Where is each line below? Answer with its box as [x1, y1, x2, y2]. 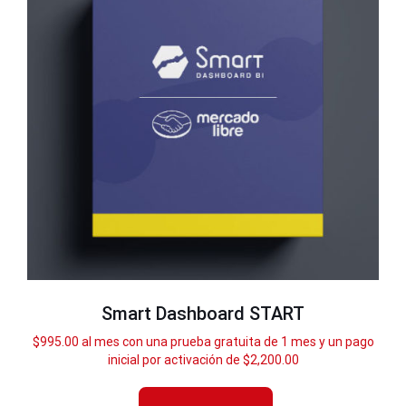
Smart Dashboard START [101, 302, 304, 324]
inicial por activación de [107, 352, 243, 367]
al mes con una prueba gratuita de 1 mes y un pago [81, 333, 374, 349]
